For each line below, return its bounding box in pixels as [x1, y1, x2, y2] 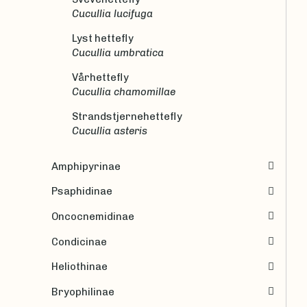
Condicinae [58, 235, 107, 248]
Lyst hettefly [72, 32, 134, 45]
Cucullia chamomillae [79, 85, 175, 98]
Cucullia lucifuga [79, 7, 153, 20]
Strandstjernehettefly [72, 110, 182, 123]
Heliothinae [58, 260, 108, 273]
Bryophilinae [58, 285, 114, 298]
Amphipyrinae [58, 160, 121, 173]
